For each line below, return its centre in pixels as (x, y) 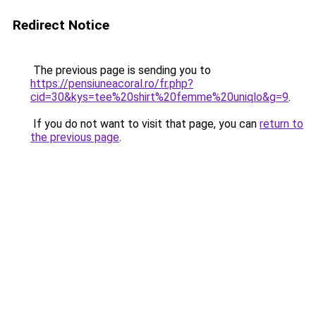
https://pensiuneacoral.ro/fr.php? (112, 84)
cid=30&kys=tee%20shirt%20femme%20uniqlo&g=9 (159, 97)
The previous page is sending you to (121, 70)
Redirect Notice (61, 25)
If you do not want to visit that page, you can (145, 124)
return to (281, 124)
